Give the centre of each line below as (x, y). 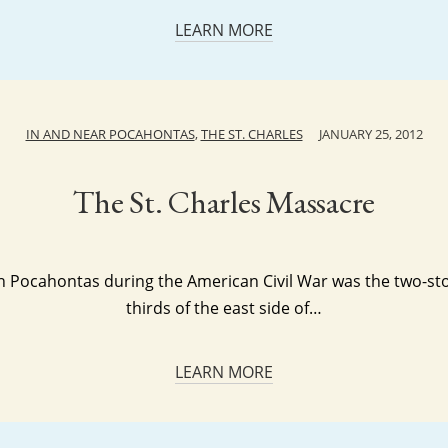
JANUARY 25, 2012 (370, 134)
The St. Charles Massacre (224, 202)
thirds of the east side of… (224, 308)
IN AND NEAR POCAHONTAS (110, 134)
